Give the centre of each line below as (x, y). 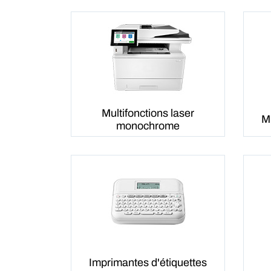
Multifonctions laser (148, 113)
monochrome (148, 126)
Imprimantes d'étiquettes (148, 263)
